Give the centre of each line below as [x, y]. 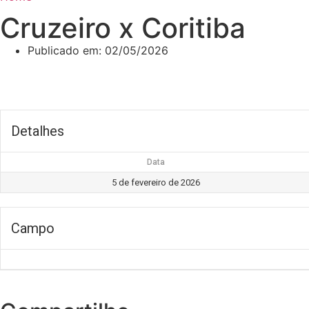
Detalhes [38, 131]
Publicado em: [64, 51]
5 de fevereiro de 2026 [156, 183]
